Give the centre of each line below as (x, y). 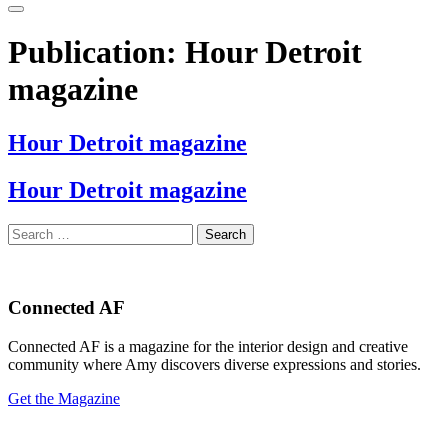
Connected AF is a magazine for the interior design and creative (208, 347)
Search (28, 231)
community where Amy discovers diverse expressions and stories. (214, 365)
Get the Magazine (64, 399)
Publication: (96, 52)
